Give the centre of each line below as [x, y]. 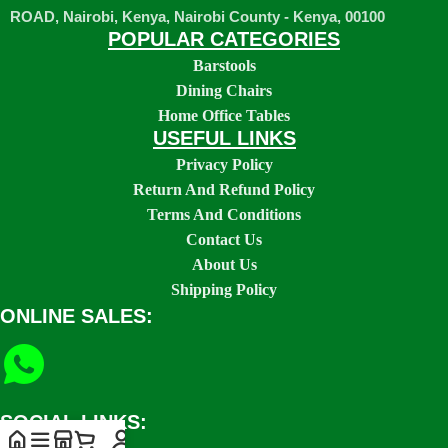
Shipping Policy [224, 289]
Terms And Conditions [224, 214]
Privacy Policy [224, 164]
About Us [224, 264]
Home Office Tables [224, 115]
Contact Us [224, 239]
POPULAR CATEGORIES [224, 38]
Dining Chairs [224, 90]
